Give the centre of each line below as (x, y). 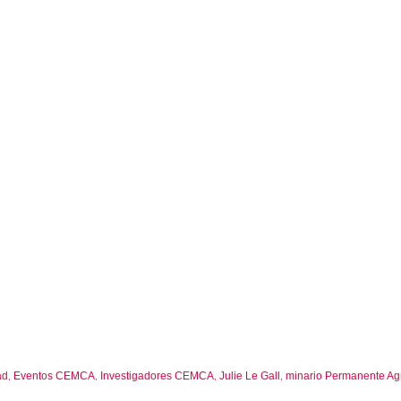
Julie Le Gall (250, 376)
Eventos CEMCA (54, 376)
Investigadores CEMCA (157, 376)
